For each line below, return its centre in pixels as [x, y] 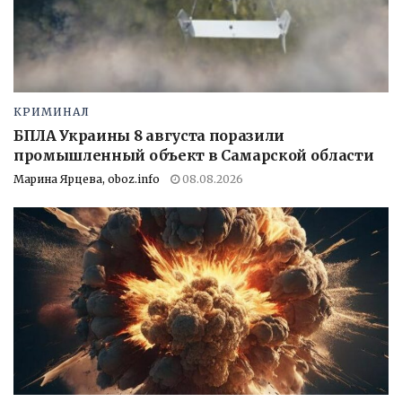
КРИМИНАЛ [52, 111]
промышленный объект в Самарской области [194, 155]
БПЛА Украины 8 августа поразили [149, 135]
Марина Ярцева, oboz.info [87, 179]
